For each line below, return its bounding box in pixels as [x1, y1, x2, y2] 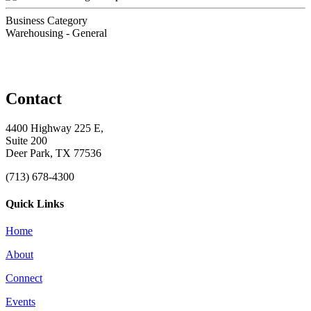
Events [6, 296, 35, 308]
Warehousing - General [6, 26, 107, 39]
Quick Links [6, 197, 64, 210]
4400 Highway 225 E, [6, 121, 103, 134]
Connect [6, 272, 42, 285]
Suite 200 [6, 134, 47, 146]
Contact [6, 89, 62, 108]
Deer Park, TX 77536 [6, 146, 101, 159]
